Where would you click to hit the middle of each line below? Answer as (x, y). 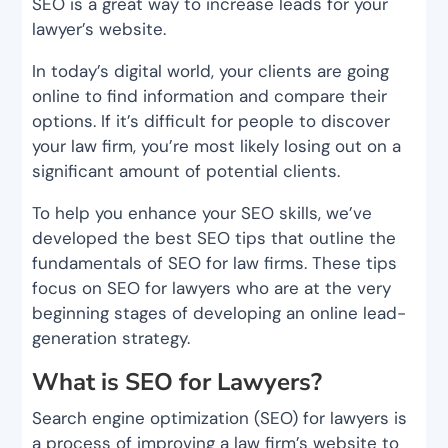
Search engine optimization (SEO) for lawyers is (220, 417)
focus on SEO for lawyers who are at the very (212, 287)
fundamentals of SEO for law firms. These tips (215, 262)
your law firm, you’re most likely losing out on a (217, 145)
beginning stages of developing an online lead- (219, 312)
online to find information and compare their (210, 95)
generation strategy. (111, 337)
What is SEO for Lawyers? (177, 381)
